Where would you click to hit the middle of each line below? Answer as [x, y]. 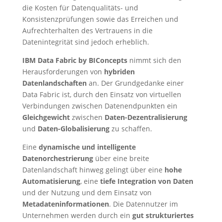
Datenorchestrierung [57, 158]
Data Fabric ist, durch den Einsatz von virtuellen [102, 94]
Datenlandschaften [54, 83]
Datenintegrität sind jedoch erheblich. [85, 42]
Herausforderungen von [63, 72]
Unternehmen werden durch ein [77, 215]
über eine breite [121, 158]
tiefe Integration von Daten [146, 181]
